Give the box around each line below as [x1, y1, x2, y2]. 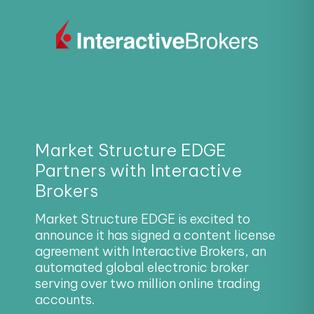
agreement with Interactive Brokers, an [35, 219, 266, 235]
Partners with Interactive [35, 135, 242, 157]
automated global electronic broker [35, 235, 249, 252]
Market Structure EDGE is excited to [35, 186, 250, 203]
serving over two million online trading [35, 251, 260, 268]
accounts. [35, 267, 95, 284]
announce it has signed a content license [35, 203, 275, 219]
